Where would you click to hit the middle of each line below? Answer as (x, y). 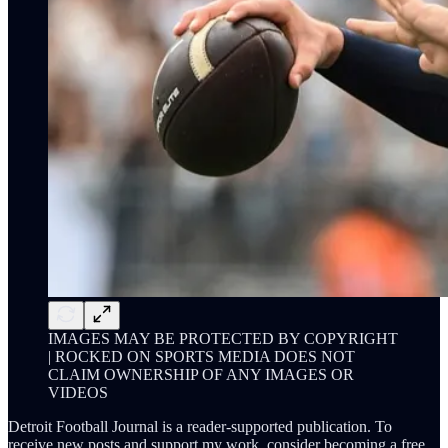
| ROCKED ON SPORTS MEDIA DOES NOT (201, 356)
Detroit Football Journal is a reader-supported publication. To (200, 426)
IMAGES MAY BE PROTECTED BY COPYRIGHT (223, 338)
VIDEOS (78, 392)
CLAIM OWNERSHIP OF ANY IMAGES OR (201, 374)
